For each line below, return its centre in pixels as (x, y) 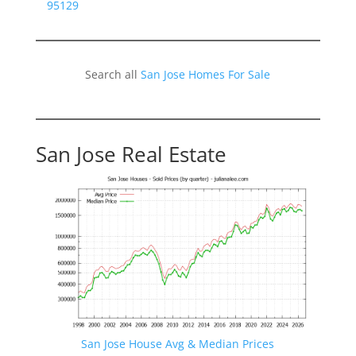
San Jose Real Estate (131, 155)
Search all (113, 75)
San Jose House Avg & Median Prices (178, 344)
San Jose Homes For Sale (206, 75)
